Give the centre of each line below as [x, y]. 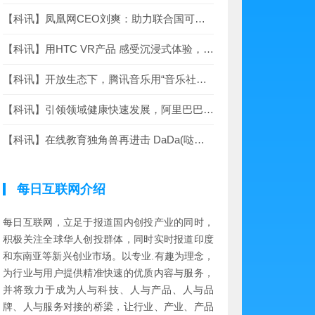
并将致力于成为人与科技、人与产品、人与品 [108, 290]
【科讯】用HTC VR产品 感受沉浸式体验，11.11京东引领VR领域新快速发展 [208, 49]
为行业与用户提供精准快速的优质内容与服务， [108, 273]
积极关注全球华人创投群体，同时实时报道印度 [108, 239]
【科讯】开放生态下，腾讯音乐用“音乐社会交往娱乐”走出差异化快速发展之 [201, 79]
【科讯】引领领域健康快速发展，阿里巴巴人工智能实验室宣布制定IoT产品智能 [208, 109]
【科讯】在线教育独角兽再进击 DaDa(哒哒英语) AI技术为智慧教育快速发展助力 [199, 140]
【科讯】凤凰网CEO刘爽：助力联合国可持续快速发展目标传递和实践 [200, 19]
